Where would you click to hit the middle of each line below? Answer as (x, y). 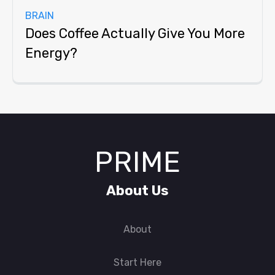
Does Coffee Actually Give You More (135, 34)
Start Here (137, 263)
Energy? (51, 53)
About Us (137, 191)
